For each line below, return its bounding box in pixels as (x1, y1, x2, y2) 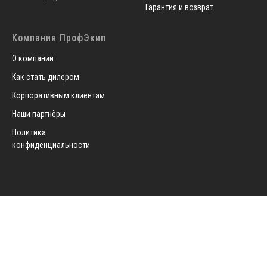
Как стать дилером (12, 72, 79, 82)
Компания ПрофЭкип (12, 32, 106, 44)
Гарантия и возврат (145, 2, 213, 13)
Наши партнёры (12, 109, 66, 119)
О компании (12, 54, 54, 64)
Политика (12, 128, 46, 138)
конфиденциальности (12, 140, 90, 150)
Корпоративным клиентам (12, 91, 105, 101)
